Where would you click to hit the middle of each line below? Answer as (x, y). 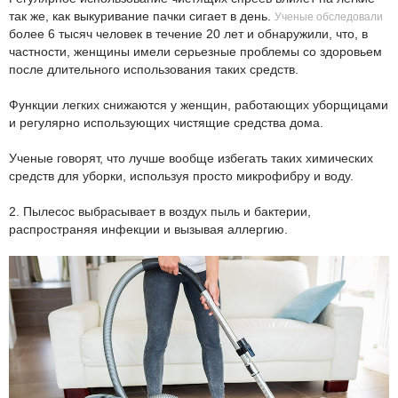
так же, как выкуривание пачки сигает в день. (142, 16)
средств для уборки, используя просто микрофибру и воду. (181, 176)
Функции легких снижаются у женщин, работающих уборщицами (199, 105)
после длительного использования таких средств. (154, 70)
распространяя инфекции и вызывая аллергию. (148, 230)
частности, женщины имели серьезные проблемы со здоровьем (195, 52)
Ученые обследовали (329, 17)
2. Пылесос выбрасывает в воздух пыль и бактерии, (160, 212)
